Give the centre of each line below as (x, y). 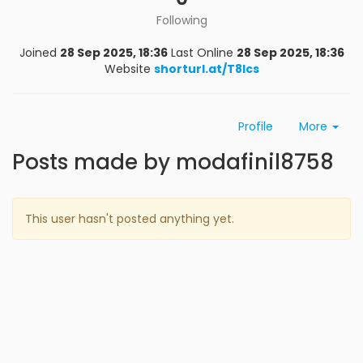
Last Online (202, 53)
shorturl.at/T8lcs (206, 69)
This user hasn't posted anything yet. (130, 219)
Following (181, 20)
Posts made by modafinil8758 (173, 162)
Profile (256, 126)
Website (127, 69)
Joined (38, 53)
